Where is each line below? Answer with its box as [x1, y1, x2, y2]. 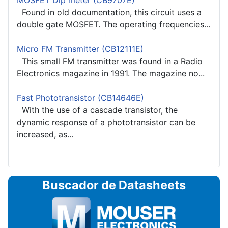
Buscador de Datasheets [42, 178, 186, 193]
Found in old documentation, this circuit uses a [17, 7, 202, 18]
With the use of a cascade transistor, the [17, 105, 178, 116]
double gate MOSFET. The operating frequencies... [17, 19, 210, 30]
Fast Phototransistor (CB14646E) [17, 93, 144, 103]
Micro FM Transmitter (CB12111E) [17, 44, 144, 54]
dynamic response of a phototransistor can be [17, 117, 195, 128]
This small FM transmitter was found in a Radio [17, 56, 203, 67]
